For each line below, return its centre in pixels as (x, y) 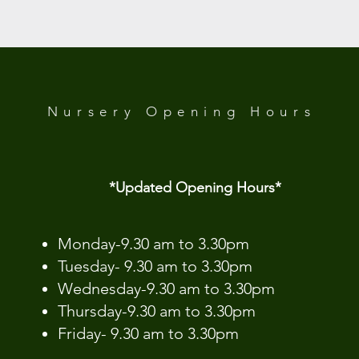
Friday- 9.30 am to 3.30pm (148, 333)
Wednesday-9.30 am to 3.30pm (166, 288)
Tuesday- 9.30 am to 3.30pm (155, 266)
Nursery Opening (149, 111)
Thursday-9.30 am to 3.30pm (157, 311)
